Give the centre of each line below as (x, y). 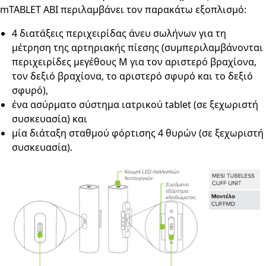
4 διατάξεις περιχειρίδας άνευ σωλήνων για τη (119, 33)
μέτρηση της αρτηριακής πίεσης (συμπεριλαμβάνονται (137, 47)
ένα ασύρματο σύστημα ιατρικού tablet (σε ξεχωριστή (135, 104)
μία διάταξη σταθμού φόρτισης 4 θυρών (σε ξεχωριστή (138, 133)
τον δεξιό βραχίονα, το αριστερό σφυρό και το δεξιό (132, 76)
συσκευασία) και (50, 119)
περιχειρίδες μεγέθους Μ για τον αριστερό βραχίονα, (134, 62)
